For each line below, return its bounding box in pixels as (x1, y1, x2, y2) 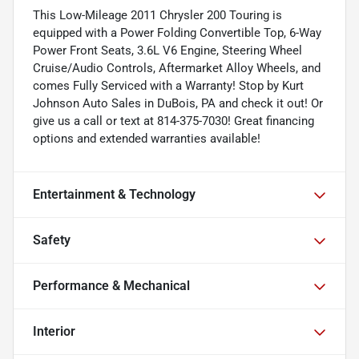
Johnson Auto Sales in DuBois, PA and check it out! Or (33, 95, 323, 111)
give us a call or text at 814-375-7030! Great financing (33, 113, 314, 128)
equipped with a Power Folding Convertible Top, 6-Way (33, 25, 321, 40)
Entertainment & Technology (33, 186, 196, 202)
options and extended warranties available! (33, 131, 260, 146)
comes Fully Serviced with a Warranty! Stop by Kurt (33, 78, 304, 93)
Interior (33, 323, 75, 339)
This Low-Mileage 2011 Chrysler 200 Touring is (33, 7, 282, 22)
